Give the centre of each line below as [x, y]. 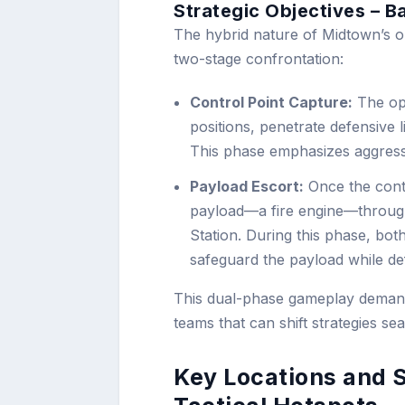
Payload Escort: [247, 186]
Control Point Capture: [272, 103]
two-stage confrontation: [259, 59]
